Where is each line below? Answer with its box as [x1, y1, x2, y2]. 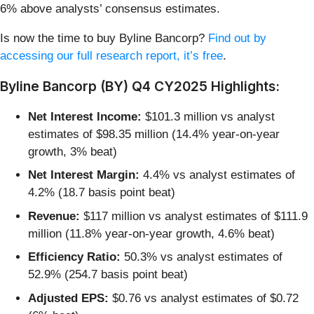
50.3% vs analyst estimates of [121, 250, 282, 264]
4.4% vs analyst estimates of [139, 168, 295, 182]
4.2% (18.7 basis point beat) [28, 186, 175, 200]
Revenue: [28, 209, 80, 223]
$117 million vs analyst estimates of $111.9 [80, 209, 308, 223]
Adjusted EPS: [28, 291, 109, 305]
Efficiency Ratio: [28, 250, 121, 264]
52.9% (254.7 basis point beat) [28, 268, 188, 282]
